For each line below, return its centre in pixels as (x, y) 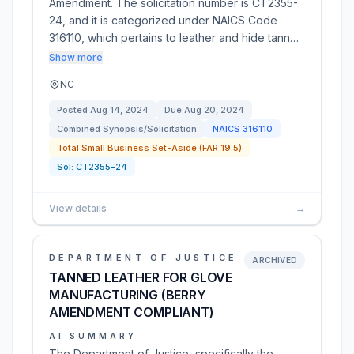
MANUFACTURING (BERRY (128, 295)
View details (78, 208)
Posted (73, 110)
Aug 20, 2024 (214, 110)
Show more (76, 57)
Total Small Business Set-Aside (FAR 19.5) (149, 148)
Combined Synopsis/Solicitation (127, 129)
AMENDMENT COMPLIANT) (132, 312)
